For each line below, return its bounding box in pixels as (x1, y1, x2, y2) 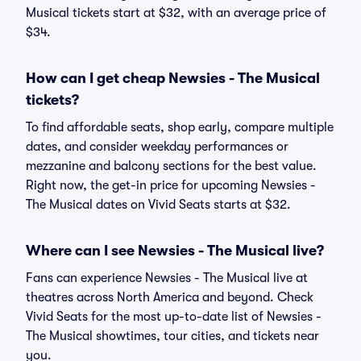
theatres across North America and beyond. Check (26, 290, 313, 305)
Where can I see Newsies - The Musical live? (26, 243, 324, 259)
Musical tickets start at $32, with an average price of (26, 6, 326, 20)
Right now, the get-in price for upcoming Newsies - (26, 178, 316, 193)
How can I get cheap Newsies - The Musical (26, 70, 320, 86)
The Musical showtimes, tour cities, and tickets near (26, 329, 319, 343)
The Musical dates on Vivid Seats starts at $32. (26, 197, 291, 212)
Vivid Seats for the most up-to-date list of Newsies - (26, 309, 322, 324)
